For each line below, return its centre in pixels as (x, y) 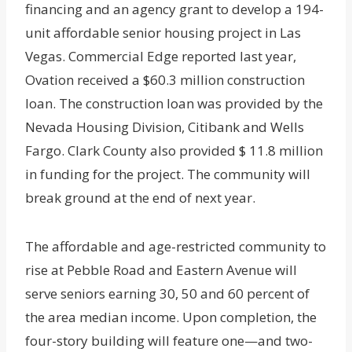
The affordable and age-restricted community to (176, 247)
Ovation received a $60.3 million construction (165, 80)
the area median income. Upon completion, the (171, 317)
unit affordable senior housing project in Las (163, 33)
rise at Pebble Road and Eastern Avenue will (161, 270)
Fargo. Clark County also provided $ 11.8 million (174, 151)
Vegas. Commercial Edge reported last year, (161, 57)
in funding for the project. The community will (168, 174)
